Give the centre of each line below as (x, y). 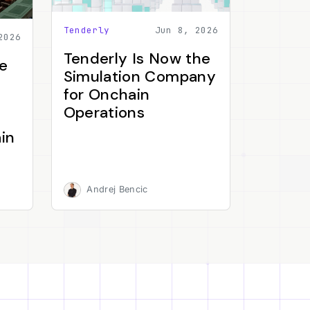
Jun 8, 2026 (186, 30)
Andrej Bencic (117, 190)
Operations (104, 113)
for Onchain (107, 95)
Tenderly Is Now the (137, 59)
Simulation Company (139, 77)
